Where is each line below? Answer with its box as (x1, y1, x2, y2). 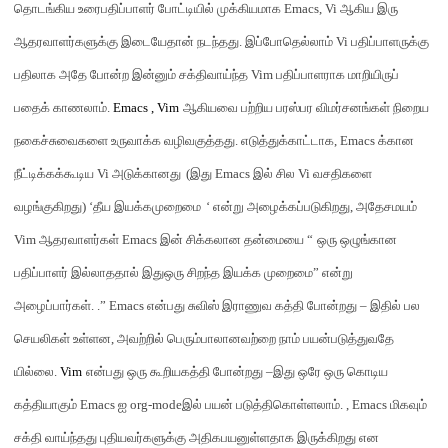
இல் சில (253, 166, 298, 181)
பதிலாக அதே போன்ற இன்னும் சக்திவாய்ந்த (14, 67, 251, 82)
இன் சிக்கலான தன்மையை (160, 232, 307, 247)
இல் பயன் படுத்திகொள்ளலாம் (182, 397, 340, 412)
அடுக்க (112, 166, 158, 181)
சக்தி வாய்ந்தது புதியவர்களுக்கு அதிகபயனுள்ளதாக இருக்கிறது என (14, 430, 379, 445)
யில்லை (14, 364, 54, 379)
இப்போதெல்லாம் (245, 34, 336, 49)
